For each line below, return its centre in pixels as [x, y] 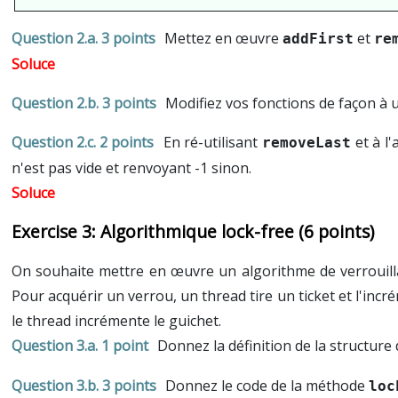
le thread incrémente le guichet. [116, 321]
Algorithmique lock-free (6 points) [237, 232]
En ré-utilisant [213, 143]
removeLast [307, 143]
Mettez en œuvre [224, 39]
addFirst [318, 39]
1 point [124, 346]
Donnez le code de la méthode [267, 386]
